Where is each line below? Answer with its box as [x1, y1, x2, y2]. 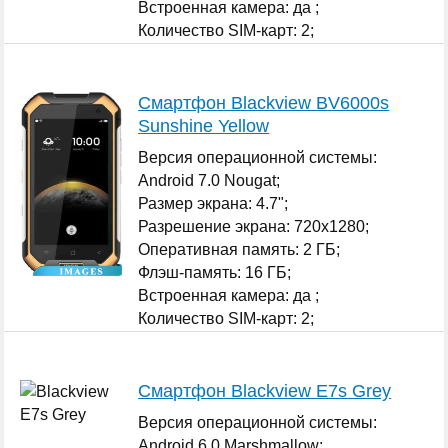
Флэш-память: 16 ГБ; [138, 263, 292, 281]
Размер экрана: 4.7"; [138, 194, 289, 212]
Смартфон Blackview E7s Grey [138, 380, 392, 401]
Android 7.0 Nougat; [138, 171, 281, 189]
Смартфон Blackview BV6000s [138, 92, 390, 113]
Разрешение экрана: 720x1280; [138, 217, 370, 235]
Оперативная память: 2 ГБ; [138, 240, 341, 258]
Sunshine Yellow [138, 115, 270, 136]
